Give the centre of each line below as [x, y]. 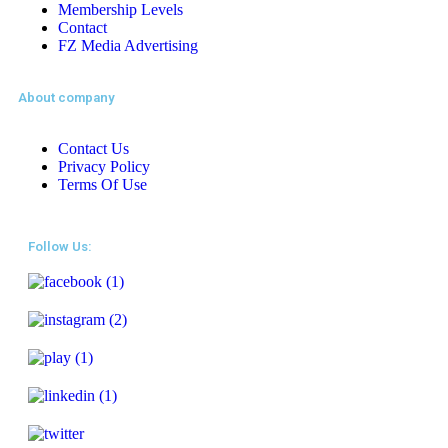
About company [66, 98]
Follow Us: [60, 247]
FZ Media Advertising [128, 46]
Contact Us [93, 149]
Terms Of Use [102, 185]
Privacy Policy [104, 167]
